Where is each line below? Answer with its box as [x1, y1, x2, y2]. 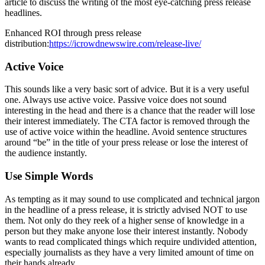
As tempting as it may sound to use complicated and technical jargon [5, 193, 260, 204]
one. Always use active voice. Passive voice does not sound [5, 95, 227, 105]
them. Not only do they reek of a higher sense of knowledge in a [5, 215, 244, 225]
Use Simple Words [5, 169, 93, 182]
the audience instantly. [5, 148, 87, 159]
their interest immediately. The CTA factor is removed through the [5, 116, 250, 127]
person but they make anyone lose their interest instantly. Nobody [5, 225, 248, 236]
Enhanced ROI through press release [5, 27, 141, 38]
